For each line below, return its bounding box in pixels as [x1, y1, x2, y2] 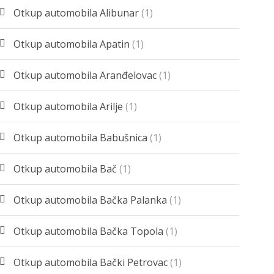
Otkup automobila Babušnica [13, 131, 148, 145]
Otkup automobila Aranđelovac [13, 68, 157, 83]
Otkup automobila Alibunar [13, 6, 139, 20]
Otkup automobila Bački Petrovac [13, 256, 168, 270]
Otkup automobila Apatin [13, 37, 130, 51]
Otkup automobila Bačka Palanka [13, 193, 168, 207]
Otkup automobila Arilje [13, 100, 124, 114]
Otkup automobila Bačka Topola [13, 224, 164, 239]
